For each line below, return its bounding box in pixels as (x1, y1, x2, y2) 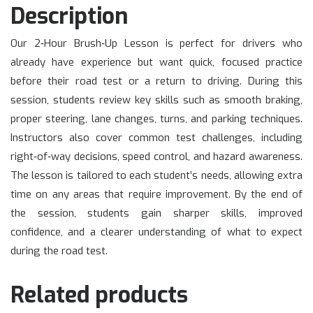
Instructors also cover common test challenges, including (10, 131, 303, 145)
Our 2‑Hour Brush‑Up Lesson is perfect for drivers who (10, 36, 303, 51)
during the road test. (10, 244, 108, 259)
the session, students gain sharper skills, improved (10, 206, 303, 221)
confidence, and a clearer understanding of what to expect (10, 225, 303, 240)
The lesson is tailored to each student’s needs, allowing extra (10, 168, 303, 183)
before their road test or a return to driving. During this (10, 74, 303, 89)
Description (10, 1, 128, 31)
